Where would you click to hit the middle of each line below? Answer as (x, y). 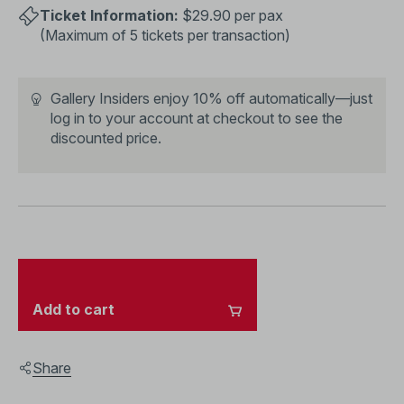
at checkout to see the (268, 118)
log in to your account (122, 118)
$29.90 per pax (231, 15)
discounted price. (106, 138)
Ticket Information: (109, 15)
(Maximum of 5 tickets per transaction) (165, 35)
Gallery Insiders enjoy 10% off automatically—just (211, 98)
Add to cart (73, 309)
